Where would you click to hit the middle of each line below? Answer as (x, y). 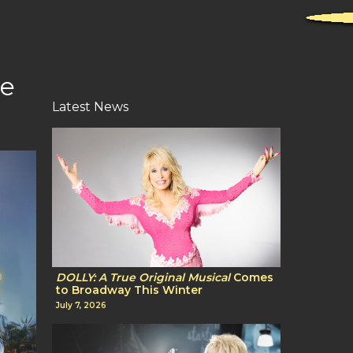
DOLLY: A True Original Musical (143, 278)
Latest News (90, 107)
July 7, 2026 (81, 305)
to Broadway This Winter (129, 290)
